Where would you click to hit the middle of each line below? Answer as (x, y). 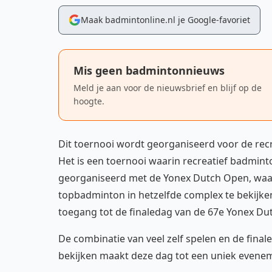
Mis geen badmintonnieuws (149, 70)
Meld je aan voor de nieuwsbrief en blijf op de (168, 88)
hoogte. (89, 101)
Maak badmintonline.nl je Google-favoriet (165, 20)
